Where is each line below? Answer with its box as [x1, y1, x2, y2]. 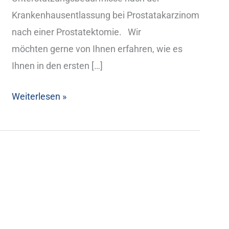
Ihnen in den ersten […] [11, 60, 103, 71]
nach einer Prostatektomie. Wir [11, 26, 141, 37]
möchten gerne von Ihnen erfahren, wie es [11, 43, 182, 54]
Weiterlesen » [11, 90, 66, 102]
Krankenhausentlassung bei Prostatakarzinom [11, 9, 199, 20]
